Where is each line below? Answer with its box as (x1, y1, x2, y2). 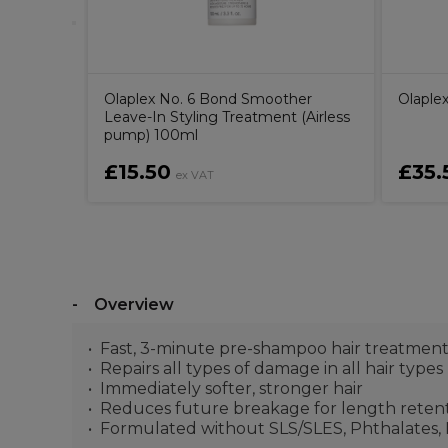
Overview (94, 295, 174, 314)
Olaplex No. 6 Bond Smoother (104, 90, 312, 108)
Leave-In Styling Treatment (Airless (104, 108, 350, 126)
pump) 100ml (104, 126, 198, 144)
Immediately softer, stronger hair (100, 379, 363, 398)
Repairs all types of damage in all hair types (100, 359, 443, 378)
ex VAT (176, 168, 214, 182)
